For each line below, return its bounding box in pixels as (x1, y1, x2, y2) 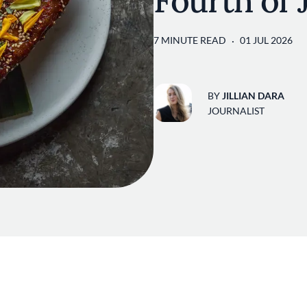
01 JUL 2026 (240, 34, 293, 46)
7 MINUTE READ (153, 34, 226, 46)
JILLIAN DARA (222, 89, 284, 101)
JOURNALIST (208, 104, 265, 116)
